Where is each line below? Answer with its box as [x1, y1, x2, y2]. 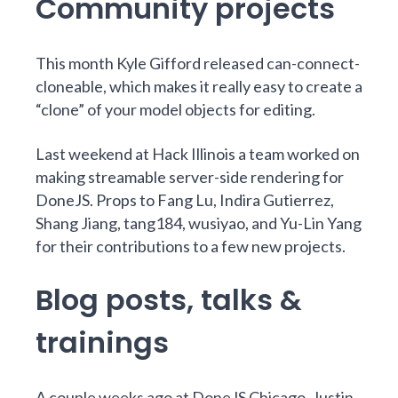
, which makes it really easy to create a [103, 76, 362, 96]
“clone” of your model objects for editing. [36, 99, 315, 119]
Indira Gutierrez [219, 190, 330, 210]
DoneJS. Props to [36, 190, 157, 210]
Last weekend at [36, 144, 152, 163]
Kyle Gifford [116, 53, 201, 73]
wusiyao [188, 213, 245, 233]
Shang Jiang [36, 213, 117, 233]
